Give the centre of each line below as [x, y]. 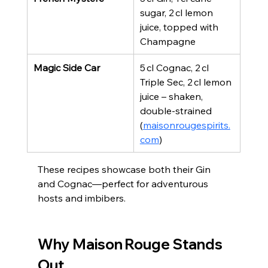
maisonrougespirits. [186, 125]
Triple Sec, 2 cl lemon [187, 82]
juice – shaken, [172, 96]
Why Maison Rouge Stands [131, 244]
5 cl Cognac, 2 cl [175, 67]
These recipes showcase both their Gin [125, 169]
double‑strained [177, 110]
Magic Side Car [66, 67]
